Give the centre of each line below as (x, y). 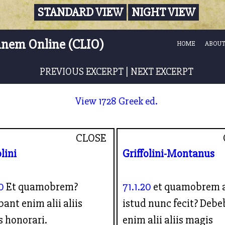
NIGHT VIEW (163, 12)
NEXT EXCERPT (162, 72)
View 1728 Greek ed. (117, 101)
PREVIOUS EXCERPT (82, 72)
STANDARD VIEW (80, 12)
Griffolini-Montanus (169, 153)
